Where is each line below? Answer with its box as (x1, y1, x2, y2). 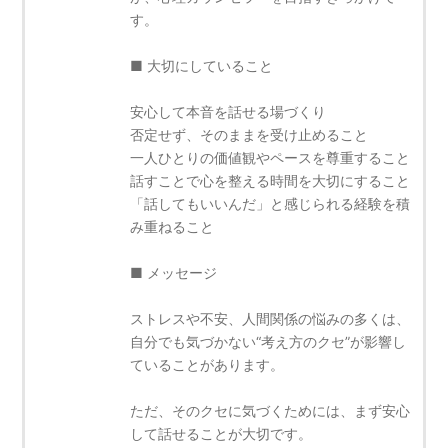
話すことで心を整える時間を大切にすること (130, 171, 411, 189)
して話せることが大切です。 (130, 424, 313, 442)
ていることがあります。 (130, 355, 285, 373)
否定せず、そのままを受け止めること (130, 125, 369, 143)
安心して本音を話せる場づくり (130, 102, 327, 120)
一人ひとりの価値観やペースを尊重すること (130, 148, 411, 166)
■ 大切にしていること (130, 56, 274, 74)
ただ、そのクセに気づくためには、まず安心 (130, 401, 411, 419)
